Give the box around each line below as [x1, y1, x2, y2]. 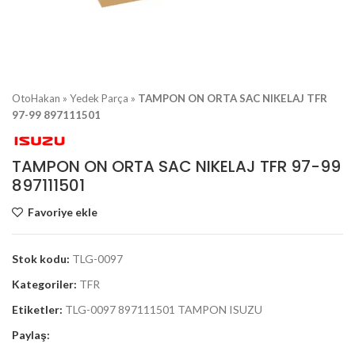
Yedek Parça [70, 92, 128, 105]
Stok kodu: [12, 252, 72, 265]
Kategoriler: [12, 277, 77, 291]
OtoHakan [12, 92, 60, 105]
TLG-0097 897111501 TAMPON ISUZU [65, 303, 262, 316]
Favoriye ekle [28, 205, 98, 219]
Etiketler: [12, 303, 63, 316]
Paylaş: [12, 328, 50, 342]
